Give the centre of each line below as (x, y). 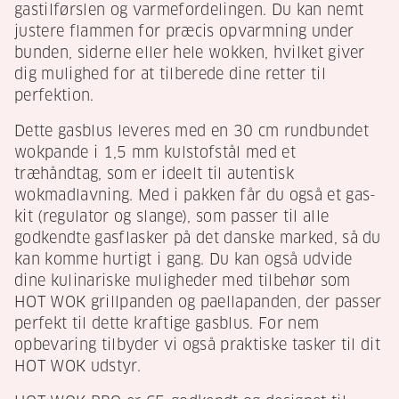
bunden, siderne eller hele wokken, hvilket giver (190, 53)
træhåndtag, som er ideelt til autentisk (154, 175)
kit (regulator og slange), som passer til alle (172, 217)
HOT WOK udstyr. (77, 367)
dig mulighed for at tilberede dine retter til (170, 75)
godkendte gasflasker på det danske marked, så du (198, 239)
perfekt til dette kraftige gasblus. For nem (167, 324)
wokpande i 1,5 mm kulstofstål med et (155, 153)
